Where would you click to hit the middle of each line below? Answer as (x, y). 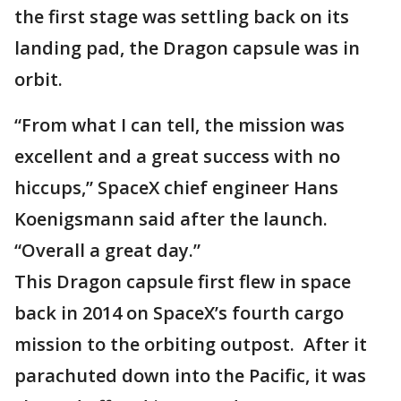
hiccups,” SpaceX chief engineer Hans (176, 188)
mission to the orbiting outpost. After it (191, 344)
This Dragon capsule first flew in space (183, 282)
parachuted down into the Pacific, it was (190, 375)
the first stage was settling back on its (182, 17)
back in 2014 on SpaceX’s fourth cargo (179, 313)
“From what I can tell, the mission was (179, 125)
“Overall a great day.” (107, 250)
